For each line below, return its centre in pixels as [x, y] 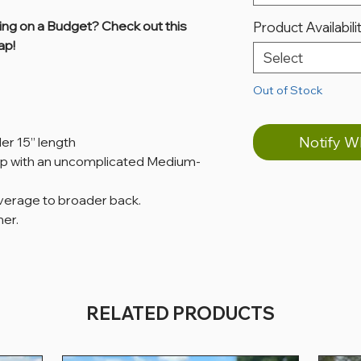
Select [283, 58]
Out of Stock [288, 91]
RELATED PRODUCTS [180, 314]
